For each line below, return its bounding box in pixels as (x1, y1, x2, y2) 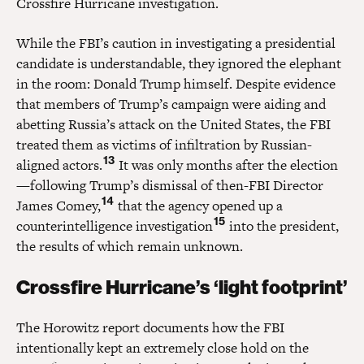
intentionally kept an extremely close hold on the (16, 337, 309, 357)
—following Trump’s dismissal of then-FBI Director (16, 175, 323, 195)
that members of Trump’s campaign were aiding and (16, 93, 326, 114)
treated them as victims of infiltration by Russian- (16, 134, 312, 154)
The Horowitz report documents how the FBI (16, 317, 284, 337)
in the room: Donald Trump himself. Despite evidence (16, 73, 336, 93)
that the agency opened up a (115, 195, 283, 215)
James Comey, (16, 195, 101, 215)
